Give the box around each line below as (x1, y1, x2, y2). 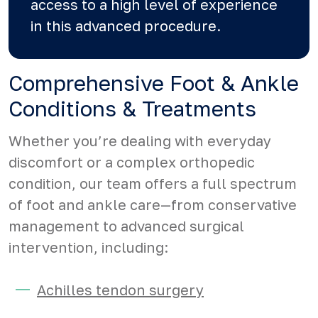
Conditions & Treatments (9, 96, 256, 121)
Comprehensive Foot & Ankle (9, 70, 299, 96)
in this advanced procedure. (31, 17, 221, 34)
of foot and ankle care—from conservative (9, 196, 297, 213)
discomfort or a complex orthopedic (9, 153, 255, 170)
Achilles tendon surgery (37, 281, 204, 298)
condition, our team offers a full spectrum (9, 175, 297, 192)
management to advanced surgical (9, 217, 244, 234)
